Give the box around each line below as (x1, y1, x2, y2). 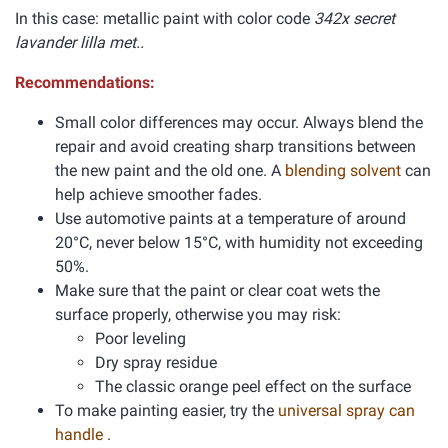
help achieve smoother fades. (55, 185, 262, 204)
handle (55, 425, 107, 444)
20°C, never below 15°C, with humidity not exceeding (55, 233, 423, 252)
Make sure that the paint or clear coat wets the (55, 281, 380, 300)
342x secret (314, 9, 395, 28)
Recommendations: (15, 73, 155, 92)
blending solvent (285, 161, 405, 180)
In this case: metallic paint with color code (15, 9, 314, 28)
